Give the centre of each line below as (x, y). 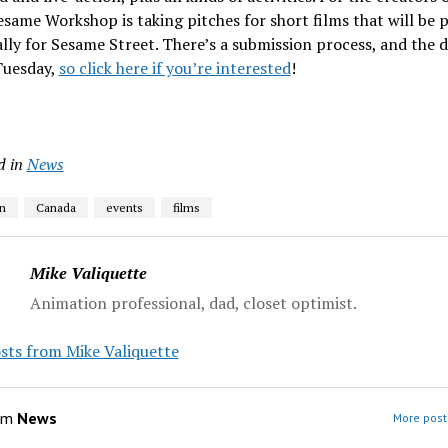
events (124, 207)
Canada (55, 207)
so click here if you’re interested (174, 67)
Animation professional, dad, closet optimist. (193, 302)
